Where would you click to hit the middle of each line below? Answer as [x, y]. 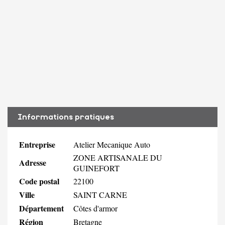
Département [41, 208]
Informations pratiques [66, 117]
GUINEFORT [96, 168]
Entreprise [37, 144]
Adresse [33, 162]
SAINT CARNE [100, 194]
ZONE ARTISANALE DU [118, 157]
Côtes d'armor [95, 208]
